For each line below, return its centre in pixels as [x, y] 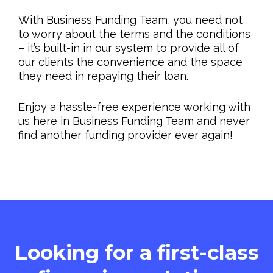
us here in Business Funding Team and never [134, 121]
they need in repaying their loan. [103, 76]
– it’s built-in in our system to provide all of [129, 48]
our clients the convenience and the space [130, 62]
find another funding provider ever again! [126, 135]
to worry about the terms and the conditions [134, 34]
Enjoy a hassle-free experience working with [134, 107]
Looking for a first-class [136, 252]
